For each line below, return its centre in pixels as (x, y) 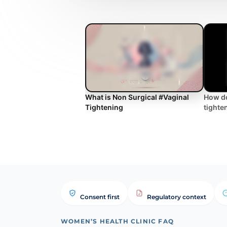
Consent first (100, 197)
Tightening (104, 107)
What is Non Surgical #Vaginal (137, 97)
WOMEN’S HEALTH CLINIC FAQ (117, 221)
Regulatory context (177, 197)
